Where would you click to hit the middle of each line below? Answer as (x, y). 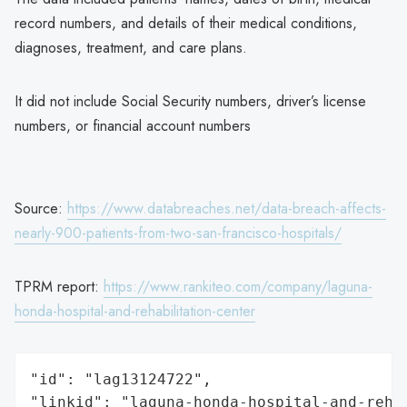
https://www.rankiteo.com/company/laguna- (238, 286)
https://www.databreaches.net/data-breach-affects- (227, 208)
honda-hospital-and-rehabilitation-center (135, 311)
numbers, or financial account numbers (133, 125)
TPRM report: (59, 286)
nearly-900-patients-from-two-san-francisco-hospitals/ (178, 233)
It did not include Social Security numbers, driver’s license (190, 101)
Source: (41, 208)
